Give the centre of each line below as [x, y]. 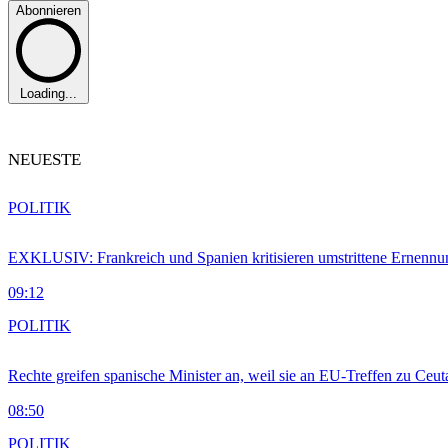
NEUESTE [44, 160]
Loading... [48, 94]
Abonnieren [48, 10]
